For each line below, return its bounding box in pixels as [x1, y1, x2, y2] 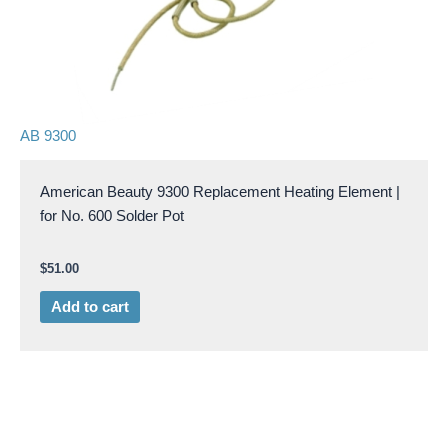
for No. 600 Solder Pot [40, 207, 184, 224]
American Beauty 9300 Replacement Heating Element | [40, 183, 400, 200]
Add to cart [50, 299, 129, 316]
